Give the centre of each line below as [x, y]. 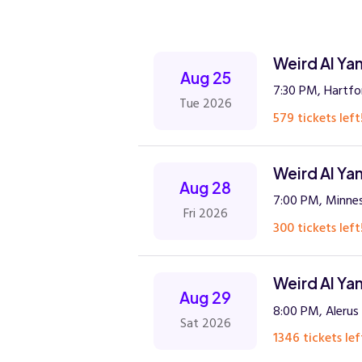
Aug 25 [205, 77]
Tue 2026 [205, 103]
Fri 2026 [205, 214]
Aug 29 [206, 297]
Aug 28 [206, 187]
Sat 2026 [205, 324]
